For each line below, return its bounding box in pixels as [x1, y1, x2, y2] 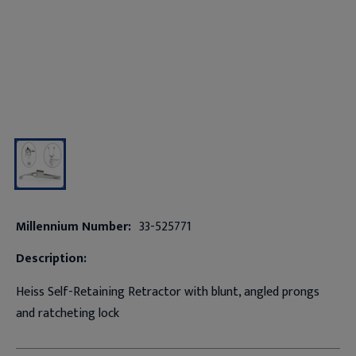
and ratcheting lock [15, 302, 119, 324]
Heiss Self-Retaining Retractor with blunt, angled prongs [15, 281, 319, 303]
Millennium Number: [15, 215, 131, 238]
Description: [15, 247, 87, 269]
